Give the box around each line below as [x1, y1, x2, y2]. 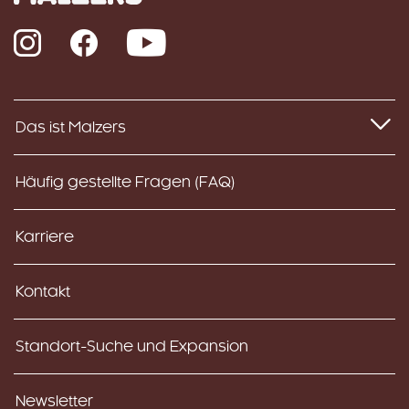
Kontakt [16, 284, 70, 299]
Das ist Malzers [16, 120, 126, 135]
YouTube [165, 30, 225, 44]
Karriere [16, 229, 74, 245]
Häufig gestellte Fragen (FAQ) [16, 174, 236, 190]
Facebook [97, 30, 164, 44]
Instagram [40, 30, 106, 44]
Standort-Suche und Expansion [16, 339, 248, 354]
